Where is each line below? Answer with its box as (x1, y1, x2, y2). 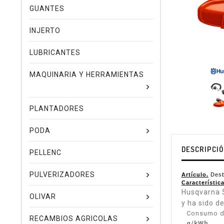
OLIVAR (29, 192, 56, 200)
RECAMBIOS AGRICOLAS (29, 214, 118, 222)
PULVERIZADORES (29, 170, 95, 178)
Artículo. (181, 171, 208, 178)
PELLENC (29, 148, 61, 156)
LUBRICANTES (29, 48, 80, 56)
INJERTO (29, 26, 60, 34)
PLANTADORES (29, 104, 84, 112)
